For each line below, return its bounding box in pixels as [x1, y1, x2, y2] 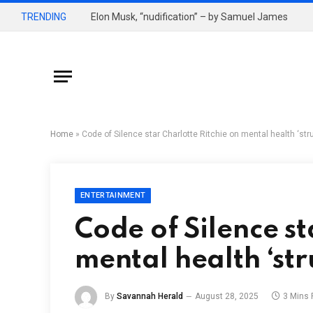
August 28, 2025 [195, 291, 259, 302]
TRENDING [21, 10, 66, 22]
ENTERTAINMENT [80, 191, 146, 200]
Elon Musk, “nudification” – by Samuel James [91, 10, 288, 22]
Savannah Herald [117, 291, 183, 302]
